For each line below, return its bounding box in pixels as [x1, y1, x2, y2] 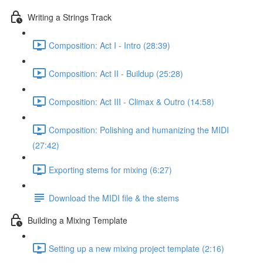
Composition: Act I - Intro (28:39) [49, 39, 170, 51]
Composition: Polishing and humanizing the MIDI [49, 123, 229, 136]
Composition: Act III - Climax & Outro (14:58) [49, 95, 214, 107]
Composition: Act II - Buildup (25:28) [49, 67, 183, 79]
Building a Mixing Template [28, 214, 127, 226]
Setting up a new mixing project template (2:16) [49, 242, 224, 254]
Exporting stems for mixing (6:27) [49, 163, 172, 176]
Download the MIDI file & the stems [49, 191, 179, 204]
